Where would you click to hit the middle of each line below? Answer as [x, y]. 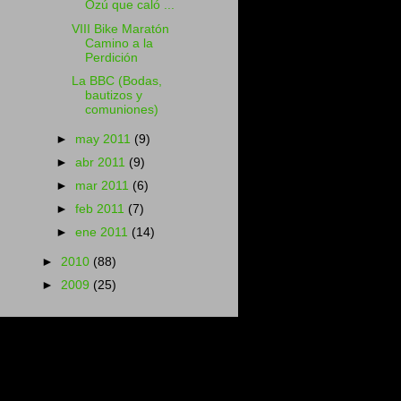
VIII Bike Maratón [120, 29]
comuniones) [121, 109]
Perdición [111, 57]
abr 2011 [102, 162]
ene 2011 [104, 232]
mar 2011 [104, 185]
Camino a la [119, 43]
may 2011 [105, 139]
